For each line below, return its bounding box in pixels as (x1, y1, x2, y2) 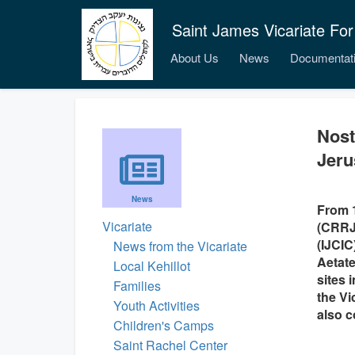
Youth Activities (113, 296, 200, 315)
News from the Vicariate (113, 237, 247, 255)
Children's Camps (113, 316, 214, 334)
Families (113, 277, 161, 295)
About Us (170, 49, 219, 66)
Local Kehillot (113, 257, 190, 275)
